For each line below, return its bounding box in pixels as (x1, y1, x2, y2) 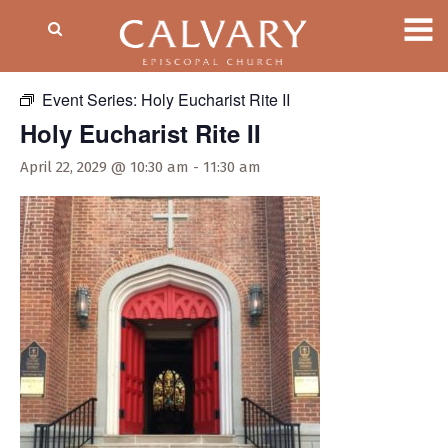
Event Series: (42, 88, 141, 111)
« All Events (20, 50, 110, 73)
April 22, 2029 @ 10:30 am (20, 158, 189, 176)
